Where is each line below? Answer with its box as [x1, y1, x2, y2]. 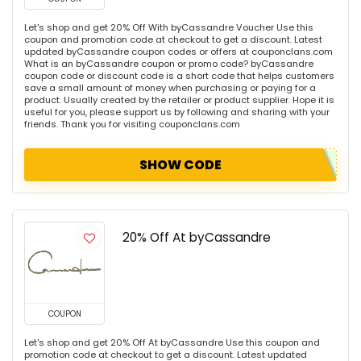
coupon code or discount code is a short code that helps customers [24, 69, 334, 83]
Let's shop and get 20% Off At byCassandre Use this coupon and [24, 336, 320, 350]
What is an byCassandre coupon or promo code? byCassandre [24, 57, 313, 71]
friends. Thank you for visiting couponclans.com [24, 118, 240, 131]
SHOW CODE [139, 156, 222, 175]
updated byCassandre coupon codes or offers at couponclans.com [24, 45, 333, 59]
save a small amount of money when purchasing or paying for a [24, 81, 316, 95]
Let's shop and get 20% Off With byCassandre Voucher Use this [24, 21, 313, 35]
